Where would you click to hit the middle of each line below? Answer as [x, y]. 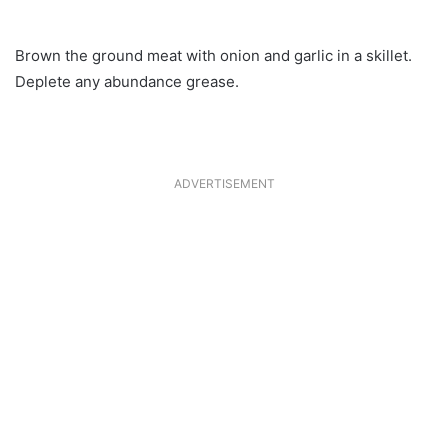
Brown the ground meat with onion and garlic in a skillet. [213, 55]
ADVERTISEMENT [224, 183]
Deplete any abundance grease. [127, 81]
